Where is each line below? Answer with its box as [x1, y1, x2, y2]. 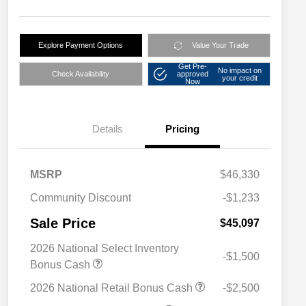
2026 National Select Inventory [30, 242, 179, 255]
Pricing [165, 123, 199, 135]
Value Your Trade [191, 41, 249, 50]
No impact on [218, 66, 262, 74]
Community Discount [30, 192, 131, 204]
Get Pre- [178, 62, 207, 71]
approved [176, 70, 208, 79]
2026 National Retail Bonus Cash [30, 282, 195, 294]
